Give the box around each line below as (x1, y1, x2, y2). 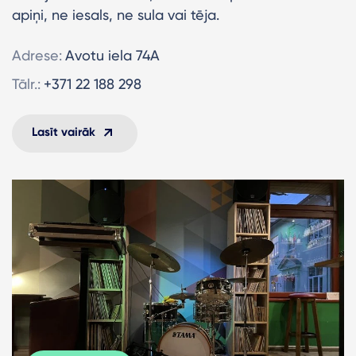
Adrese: (12, 46, 62, 64)
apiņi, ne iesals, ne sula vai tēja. (12, 6, 219, 23)
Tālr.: (12, 75, 41, 92)
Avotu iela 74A (65, 46, 160, 64)
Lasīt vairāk (32, 124, 95, 139)
